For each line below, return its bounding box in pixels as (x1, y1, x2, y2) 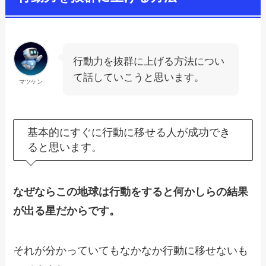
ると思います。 (27, 141, 102, 153)
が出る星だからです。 (13, 204, 121, 217)
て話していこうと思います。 (73, 72, 205, 84)
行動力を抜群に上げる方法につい (73, 56, 225, 68)
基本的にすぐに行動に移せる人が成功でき (27, 126, 230, 138)
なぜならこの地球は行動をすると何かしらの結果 (13, 185, 249, 198)
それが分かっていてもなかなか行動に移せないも (13, 245, 249, 257)
